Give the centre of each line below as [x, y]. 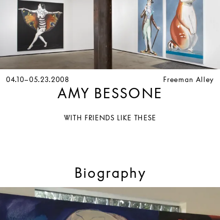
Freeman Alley [189, 79]
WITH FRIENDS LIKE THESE [110, 117]
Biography [110, 173]
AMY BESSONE [110, 93]
